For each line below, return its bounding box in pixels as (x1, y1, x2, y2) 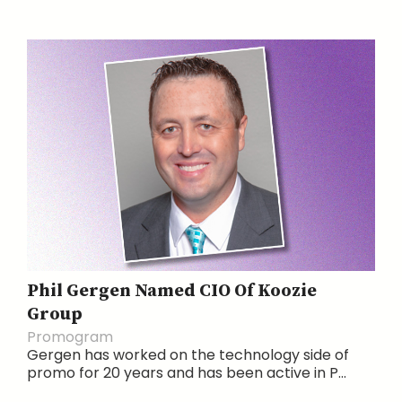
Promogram (27, 326, 113, 347)
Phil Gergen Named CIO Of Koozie (27, 279, 317, 302)
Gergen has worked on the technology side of (27, 344, 349, 365)
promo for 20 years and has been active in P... (27, 362, 346, 383)
